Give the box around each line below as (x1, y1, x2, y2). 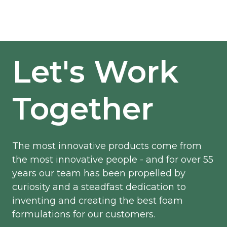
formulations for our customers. (12, 209, 155, 220)
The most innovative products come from (12, 140, 202, 152)
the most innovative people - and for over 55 (12, 154, 213, 166)
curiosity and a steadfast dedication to (12, 181, 186, 193)
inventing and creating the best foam (12, 195, 183, 207)
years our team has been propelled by (12, 168, 185, 179)
